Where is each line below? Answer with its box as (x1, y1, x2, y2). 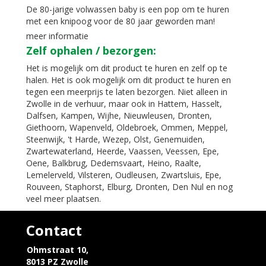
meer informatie (26, 30, 88, 42)
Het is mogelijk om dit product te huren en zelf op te (26, 62, 227, 74)
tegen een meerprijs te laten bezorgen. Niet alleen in (26, 86, 227, 97)
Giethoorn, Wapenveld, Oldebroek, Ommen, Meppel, (26, 122, 228, 133)
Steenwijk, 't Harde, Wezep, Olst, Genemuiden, (26, 134, 205, 145)
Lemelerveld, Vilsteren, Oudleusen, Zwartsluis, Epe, (26, 169, 221, 180)
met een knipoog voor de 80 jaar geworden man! (26, 15, 215, 27)
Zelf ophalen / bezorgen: (26, 43, 156, 58)
